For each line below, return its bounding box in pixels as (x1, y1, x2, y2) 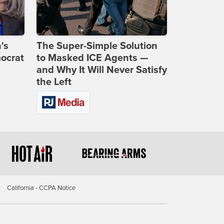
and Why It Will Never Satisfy (36, 64, 167, 76)
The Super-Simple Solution (36, 40, 157, 52)
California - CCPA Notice (6, 183, 75, 192)
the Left (36, 76, 71, 88)
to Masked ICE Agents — (36, 52, 148, 64)
